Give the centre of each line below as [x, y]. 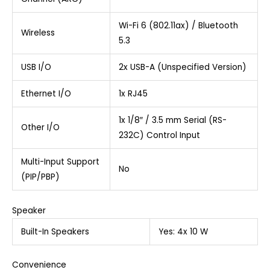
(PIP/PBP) [40, 177]
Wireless [38, 33]
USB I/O [36, 67]
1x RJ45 [133, 94]
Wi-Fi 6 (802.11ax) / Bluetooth [178, 26]
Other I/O [40, 128]
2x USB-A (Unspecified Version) [182, 67]
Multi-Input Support [60, 162]
